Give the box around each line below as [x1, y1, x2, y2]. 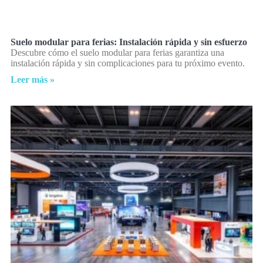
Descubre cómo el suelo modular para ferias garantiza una [11, 48, 224, 58]
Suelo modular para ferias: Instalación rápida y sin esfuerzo [11, 37, 247, 48]
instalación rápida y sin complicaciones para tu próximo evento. [11, 58, 245, 69]
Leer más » [11, 75, 55, 85]
